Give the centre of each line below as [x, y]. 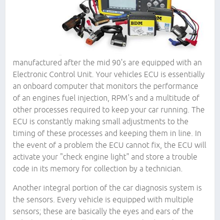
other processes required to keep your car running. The [109, 110]
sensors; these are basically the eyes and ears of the [103, 211]
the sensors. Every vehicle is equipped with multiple [103, 200]
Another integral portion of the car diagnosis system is [107, 188]
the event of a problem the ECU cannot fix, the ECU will [110, 145]
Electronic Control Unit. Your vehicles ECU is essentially [109, 74]
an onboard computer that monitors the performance [106, 86]
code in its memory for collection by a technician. [98, 169]
